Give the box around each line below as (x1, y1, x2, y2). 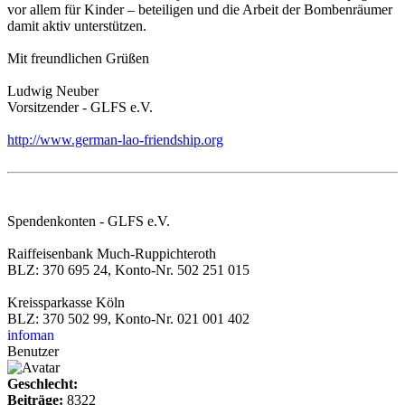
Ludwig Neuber (7, 83, 99, 99)
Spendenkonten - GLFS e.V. (7, 213, 170, 230)
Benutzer (7, 344, 59, 360)
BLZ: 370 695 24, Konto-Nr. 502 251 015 (7, 262, 250, 278)
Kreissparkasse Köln (7, 295, 125, 311)
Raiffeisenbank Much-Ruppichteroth (7, 246, 216, 262)
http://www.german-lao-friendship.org (7, 132, 223, 148)
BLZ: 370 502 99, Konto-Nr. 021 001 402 (7, 311, 250, 327)
